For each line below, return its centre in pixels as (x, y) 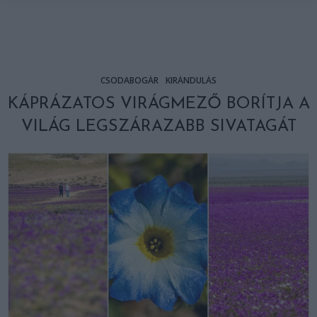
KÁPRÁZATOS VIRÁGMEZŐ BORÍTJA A (158, 104)
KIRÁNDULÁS (191, 80)
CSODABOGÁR (129, 80)
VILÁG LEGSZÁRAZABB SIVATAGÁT (158, 127)
